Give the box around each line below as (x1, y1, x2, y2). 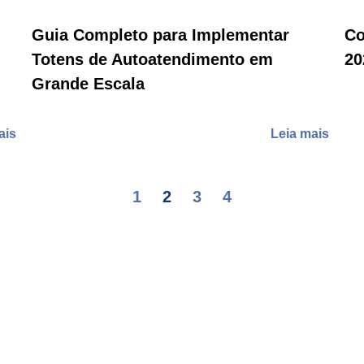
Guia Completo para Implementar (32, 26, 289, 45)
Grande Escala (32, 75, 145, 93)
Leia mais (271, 127, 332, 141)
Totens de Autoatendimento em (32, 50, 273, 69)
